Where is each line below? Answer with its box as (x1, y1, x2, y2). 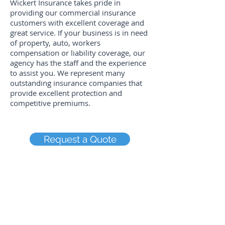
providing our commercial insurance (10, 8, 136, 18)
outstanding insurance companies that (10, 78, 142, 88)
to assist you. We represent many (10, 68, 125, 78)
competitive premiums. (10, 98, 90, 108)
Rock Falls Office (10, 203, 76, 213)
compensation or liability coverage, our (10, 48, 145, 58)
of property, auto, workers (10, 38, 100, 48)
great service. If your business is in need (10, 28, 148, 38)
